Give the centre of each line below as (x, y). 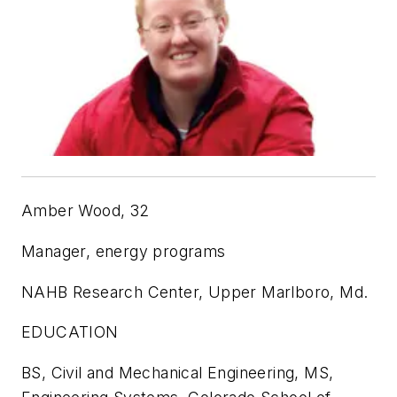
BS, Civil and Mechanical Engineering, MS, (178, 372)
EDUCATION (70, 332)
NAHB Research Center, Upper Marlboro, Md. (195, 292)
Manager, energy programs (124, 251)
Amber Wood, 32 (86, 211)
